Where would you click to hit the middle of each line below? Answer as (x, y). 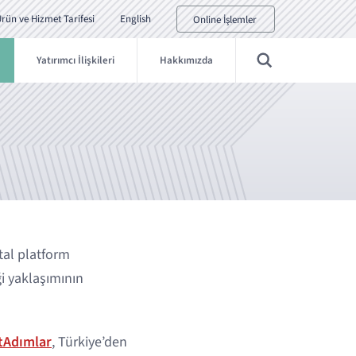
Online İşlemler (225, 20)
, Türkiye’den (89, 342)
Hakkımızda (186, 60)
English (135, 19)
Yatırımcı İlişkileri (75, 60)
